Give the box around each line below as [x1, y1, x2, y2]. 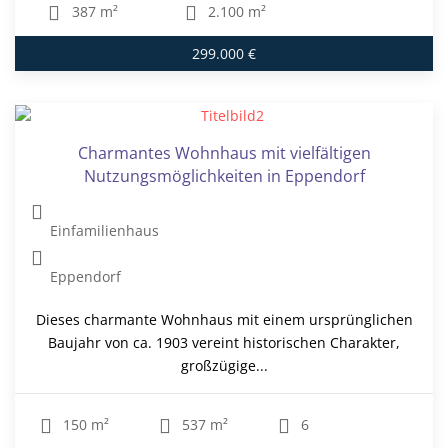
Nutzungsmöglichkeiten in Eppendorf [83, 164, 365, 187]
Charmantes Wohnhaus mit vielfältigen [77, 141, 371, 164]
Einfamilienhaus [50, 220, 160, 240]
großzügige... [180, 355, 268, 375]
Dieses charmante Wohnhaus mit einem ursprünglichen [35, 309, 413, 329]
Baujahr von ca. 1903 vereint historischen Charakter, [48, 332, 400, 352]
